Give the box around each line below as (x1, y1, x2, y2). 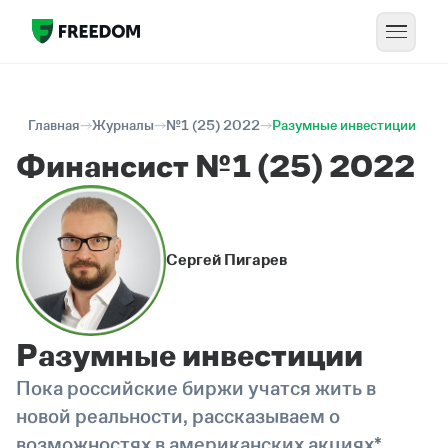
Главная (28, 117, 80, 133)
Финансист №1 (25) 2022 (16, 148, 415, 184)
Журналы (92, 117, 154, 133)
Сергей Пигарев (166, 251, 287, 269)
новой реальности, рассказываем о (16, 404, 340, 427)
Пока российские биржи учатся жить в (16, 376, 376, 399)
